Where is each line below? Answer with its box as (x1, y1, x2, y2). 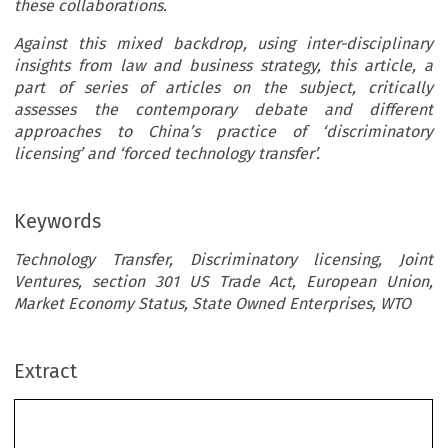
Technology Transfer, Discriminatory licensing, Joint (14, 250, 433, 270)
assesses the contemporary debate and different (14, 100, 433, 120)
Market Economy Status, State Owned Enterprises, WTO (14, 294, 412, 314)
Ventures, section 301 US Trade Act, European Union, (14, 272, 433, 292)
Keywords (14, 209, 102, 234)
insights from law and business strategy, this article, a (14, 56, 433, 76)
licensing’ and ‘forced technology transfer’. (14, 144, 321, 164)
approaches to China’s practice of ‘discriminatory (14, 122, 433, 142)
